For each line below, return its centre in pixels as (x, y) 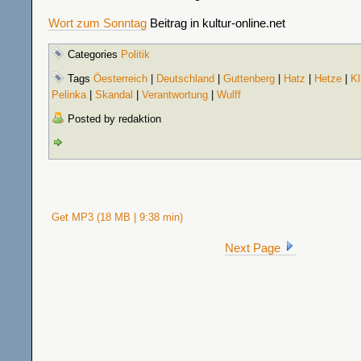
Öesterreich (120, 79)
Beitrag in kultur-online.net (216, 23)
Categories (93, 54)
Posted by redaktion (113, 119)
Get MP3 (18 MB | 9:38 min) (116, 217)
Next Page (254, 248)
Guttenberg (249, 79)
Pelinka (69, 95)
